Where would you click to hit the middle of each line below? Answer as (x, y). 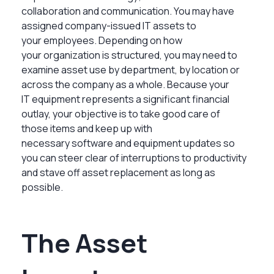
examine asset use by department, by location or (131, 69)
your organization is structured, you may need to (129, 55)
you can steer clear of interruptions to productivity (134, 157)
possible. (42, 187)
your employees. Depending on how (102, 40)
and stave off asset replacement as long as (118, 172)
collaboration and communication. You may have (128, 11)
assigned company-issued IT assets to (109, 25)
